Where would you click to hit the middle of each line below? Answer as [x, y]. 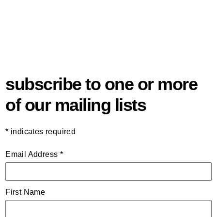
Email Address [33, 154]
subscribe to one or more [101, 84]
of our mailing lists [76, 105]
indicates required [42, 132]
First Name [25, 192]
